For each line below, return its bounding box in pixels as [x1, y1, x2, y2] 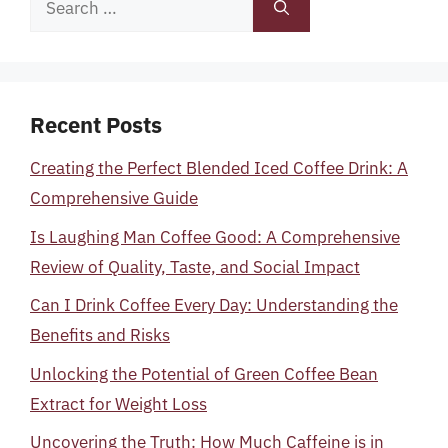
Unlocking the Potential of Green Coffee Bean [30, 362, 378, 385]
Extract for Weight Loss [30, 392, 207, 415]
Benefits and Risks [30, 324, 170, 346]
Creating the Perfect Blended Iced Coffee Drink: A [30, 157, 408, 179]
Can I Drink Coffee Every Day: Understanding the [30, 294, 398, 316]
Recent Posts [30, 110, 162, 139]
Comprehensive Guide [30, 187, 198, 209]
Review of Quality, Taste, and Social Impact [30, 255, 360, 278]
